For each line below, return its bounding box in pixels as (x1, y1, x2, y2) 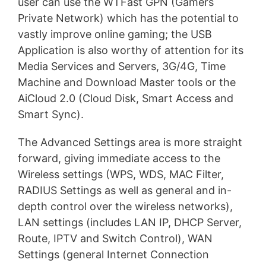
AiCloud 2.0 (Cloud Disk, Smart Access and (18, 92, 233, 105)
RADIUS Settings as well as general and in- (18, 183, 232, 197)
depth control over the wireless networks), (18, 199, 233, 213)
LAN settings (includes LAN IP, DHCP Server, (18, 216, 242, 229)
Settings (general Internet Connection (18, 248, 209, 261)
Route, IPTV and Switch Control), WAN (18, 232, 213, 245)
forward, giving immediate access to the (18, 151, 220, 164)
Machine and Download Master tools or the (18, 76, 236, 89)
